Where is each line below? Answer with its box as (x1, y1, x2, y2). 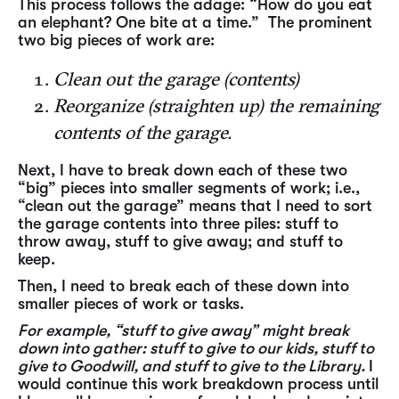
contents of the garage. (53, 120, 232, 143)
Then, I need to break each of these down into (18, 277, 349, 295)
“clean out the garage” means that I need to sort (18, 197, 372, 215)
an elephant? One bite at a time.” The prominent (18, 13, 372, 31)
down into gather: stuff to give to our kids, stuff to (18, 339, 374, 357)
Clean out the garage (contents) (53, 67, 299, 90)
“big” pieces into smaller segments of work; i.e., (18, 179, 360, 197)
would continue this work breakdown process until (18, 375, 379, 393)
